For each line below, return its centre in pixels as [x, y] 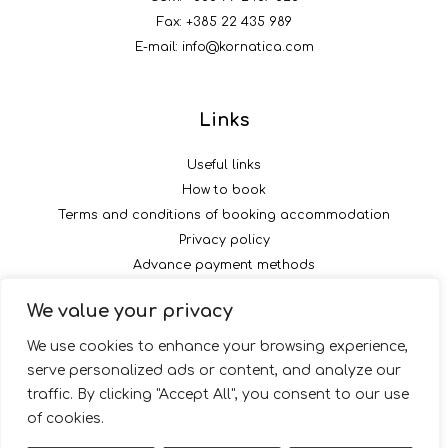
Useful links [224, 164]
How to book [224, 189]
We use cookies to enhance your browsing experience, [217, 346]
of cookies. [65, 418]
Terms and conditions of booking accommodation [224, 214]
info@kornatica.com [247, 46]
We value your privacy [130, 311]
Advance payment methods [224, 264]
